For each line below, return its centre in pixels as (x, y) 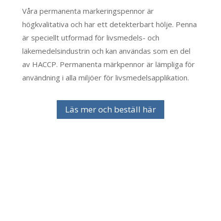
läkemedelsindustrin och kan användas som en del (106, 51)
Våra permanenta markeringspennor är (88, 11)
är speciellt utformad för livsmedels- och (91, 38)
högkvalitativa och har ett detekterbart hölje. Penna (109, 24)
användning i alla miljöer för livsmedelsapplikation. (105, 78)
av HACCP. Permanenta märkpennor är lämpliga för (108, 64)
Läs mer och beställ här (110, 110)
